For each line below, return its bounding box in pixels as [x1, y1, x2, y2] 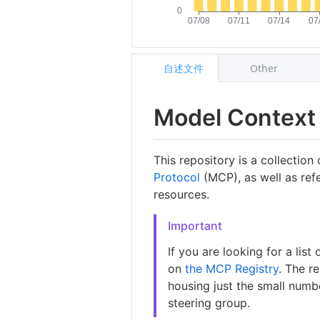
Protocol [154, 169, 201, 184]
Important [168, 218, 223, 233]
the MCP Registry [185, 261, 279, 276]
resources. [154, 186, 210, 201]
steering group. [168, 295, 251, 310]
